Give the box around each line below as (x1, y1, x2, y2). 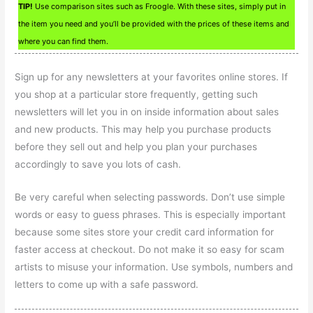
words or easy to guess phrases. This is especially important (15, 209, 286, 221)
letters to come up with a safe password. (15, 279, 199, 291)
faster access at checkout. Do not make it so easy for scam (15, 244, 285, 256)
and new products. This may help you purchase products (15, 124, 272, 136)
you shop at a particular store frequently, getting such (15, 89, 259, 101)
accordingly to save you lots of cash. (15, 159, 182, 170)
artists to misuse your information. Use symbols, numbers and (15, 261, 293, 273)
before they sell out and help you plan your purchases (15, 141, 258, 153)
